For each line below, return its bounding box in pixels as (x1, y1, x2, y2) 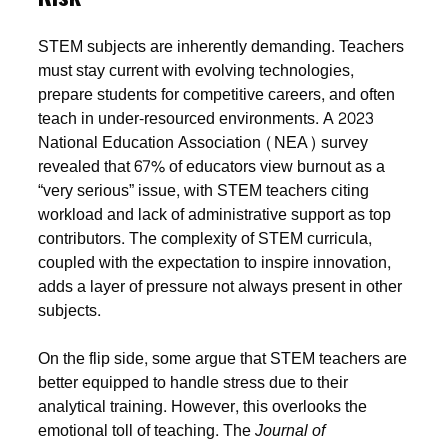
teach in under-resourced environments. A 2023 (38, 103, 375, 133)
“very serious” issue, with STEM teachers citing (38, 175, 370, 205)
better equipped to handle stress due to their (38, 367, 349, 397)
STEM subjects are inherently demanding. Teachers (38, 31, 405, 61)
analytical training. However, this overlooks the (38, 391, 368, 421)
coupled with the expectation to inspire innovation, (38, 247, 392, 277)
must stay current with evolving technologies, (38, 55, 355, 85)
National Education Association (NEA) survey (38, 127, 369, 157)
